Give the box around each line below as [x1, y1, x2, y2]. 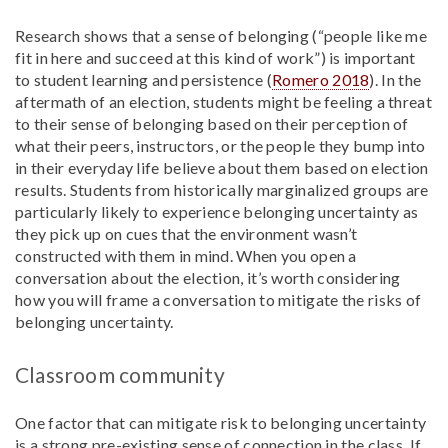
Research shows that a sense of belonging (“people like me [15, 26, 428, 45]
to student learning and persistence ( [15, 70, 273, 89]
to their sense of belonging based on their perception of [15, 114, 409, 133]
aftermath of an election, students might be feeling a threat [15, 92, 432, 111]
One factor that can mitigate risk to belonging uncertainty [15, 413, 427, 432]
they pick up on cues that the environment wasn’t [15, 224, 358, 243]
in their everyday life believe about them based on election [15, 158, 429, 177]
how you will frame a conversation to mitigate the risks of [15, 290, 422, 309]
